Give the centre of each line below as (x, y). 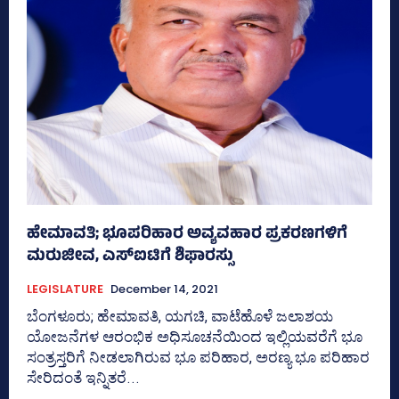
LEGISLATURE (65, 289)
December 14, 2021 (164, 289)
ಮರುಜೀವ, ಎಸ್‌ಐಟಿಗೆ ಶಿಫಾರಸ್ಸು (130, 258)
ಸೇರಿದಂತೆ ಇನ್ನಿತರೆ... (83, 378)
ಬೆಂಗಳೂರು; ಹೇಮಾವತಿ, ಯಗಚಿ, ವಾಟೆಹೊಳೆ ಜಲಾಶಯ (180, 317)
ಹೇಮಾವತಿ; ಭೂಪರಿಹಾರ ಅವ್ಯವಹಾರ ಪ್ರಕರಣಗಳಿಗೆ (187, 236)
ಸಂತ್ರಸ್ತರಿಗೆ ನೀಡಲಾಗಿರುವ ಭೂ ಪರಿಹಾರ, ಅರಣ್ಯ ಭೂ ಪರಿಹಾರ (198, 358)
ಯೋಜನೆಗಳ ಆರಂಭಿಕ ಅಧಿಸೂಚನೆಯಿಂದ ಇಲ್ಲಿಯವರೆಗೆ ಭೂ (195, 337)
